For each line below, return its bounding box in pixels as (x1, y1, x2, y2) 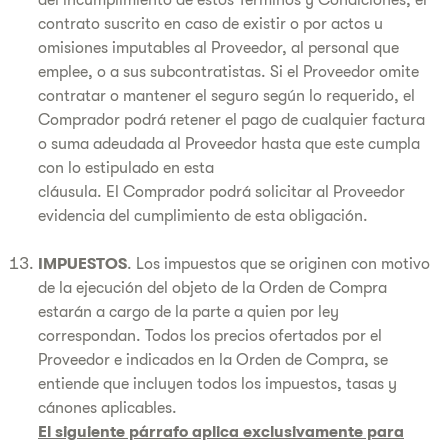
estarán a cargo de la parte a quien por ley (38, 303, 339, 321)
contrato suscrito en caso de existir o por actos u (38, 15, 383, 33)
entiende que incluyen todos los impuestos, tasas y (38, 375, 397, 393)
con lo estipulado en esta (38, 159, 214, 177)
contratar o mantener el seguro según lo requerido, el (38, 87, 415, 105)
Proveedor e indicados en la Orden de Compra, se (38, 351, 388, 369)
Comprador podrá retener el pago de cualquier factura (38, 111, 425, 129)
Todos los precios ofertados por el (145, 327, 382, 345)
